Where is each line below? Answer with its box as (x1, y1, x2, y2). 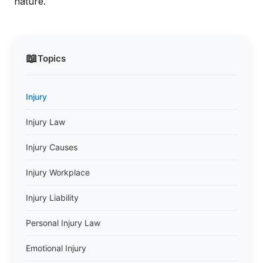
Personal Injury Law (26, 218, 100, 228)
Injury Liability (26, 193, 79, 203)
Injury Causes (26, 142, 77, 152)
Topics (38, 52, 66, 64)
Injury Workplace (26, 167, 90, 177)
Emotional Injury (26, 243, 86, 253)
